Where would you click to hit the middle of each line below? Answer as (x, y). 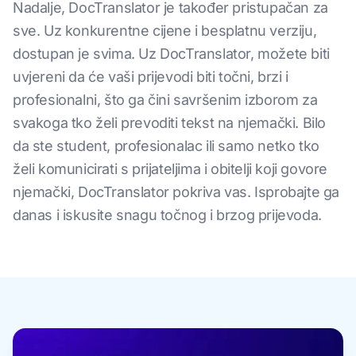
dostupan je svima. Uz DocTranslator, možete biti (171, 54)
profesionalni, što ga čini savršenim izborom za (165, 100)
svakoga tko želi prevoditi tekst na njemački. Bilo (169, 123)
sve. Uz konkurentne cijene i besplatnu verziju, (165, 31)
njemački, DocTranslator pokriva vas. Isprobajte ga (176, 192)
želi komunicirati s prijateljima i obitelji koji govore (170, 169)
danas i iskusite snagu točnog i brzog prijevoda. (167, 215)
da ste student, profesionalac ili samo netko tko (166, 146)
